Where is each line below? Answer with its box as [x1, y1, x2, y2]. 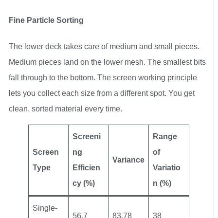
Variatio [153, 163, 181, 172]
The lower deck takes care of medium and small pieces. [9, 42, 200, 51]
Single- [33, 203, 57, 212]
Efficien [73, 163, 100, 172]
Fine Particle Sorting [9, 16, 84, 25]
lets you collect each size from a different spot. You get [9, 89, 195, 97]
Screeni [73, 132, 101, 141]
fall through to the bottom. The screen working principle [9, 73, 197, 82]
